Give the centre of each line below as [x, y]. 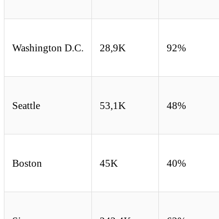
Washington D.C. [48, 48]
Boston [27, 163]
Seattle [26, 106]
